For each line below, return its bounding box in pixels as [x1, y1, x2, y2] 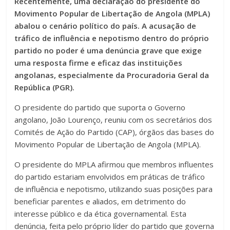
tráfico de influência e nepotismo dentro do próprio [14, 33, 209, 44]
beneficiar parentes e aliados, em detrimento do [14, 196, 186, 207]
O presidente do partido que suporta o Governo [14, 102, 186, 113]
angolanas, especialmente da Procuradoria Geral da [14, 70, 209, 81]
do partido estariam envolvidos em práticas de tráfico [14, 171, 205, 182]
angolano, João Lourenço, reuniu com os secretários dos [14, 114, 213, 125]
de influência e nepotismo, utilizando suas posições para [14, 184, 213, 195]
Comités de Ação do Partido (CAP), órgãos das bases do [14, 127, 215, 138]
